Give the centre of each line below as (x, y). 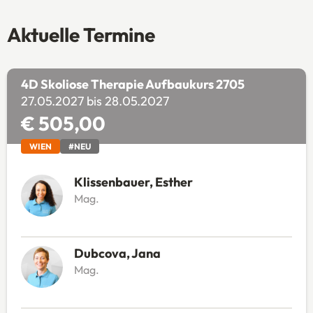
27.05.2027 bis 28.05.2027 (95, 101)
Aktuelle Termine (81, 34)
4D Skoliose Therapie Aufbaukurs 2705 (132, 84)
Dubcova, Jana (117, 253)
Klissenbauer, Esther (133, 182)
